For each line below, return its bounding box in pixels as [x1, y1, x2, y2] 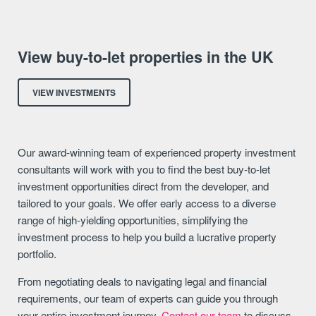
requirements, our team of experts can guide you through [18, 291, 279, 306]
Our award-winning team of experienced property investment [18, 144, 296, 159]
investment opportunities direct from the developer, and [18, 178, 269, 193]
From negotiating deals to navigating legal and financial [18, 274, 267, 289]
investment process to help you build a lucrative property [18, 229, 277, 244]
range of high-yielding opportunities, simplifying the [18, 212, 248, 227]
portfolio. [18, 245, 57, 261]
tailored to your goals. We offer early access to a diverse [18, 195, 276, 210]
